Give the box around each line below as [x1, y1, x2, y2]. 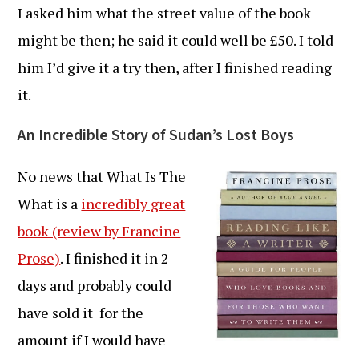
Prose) [18, 248, 61, 268]
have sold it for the [18, 303, 144, 322]
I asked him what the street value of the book [18, 3, 312, 22]
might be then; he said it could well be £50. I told [18, 30, 334, 50]
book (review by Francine [18, 221, 181, 240]
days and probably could [18, 276, 172, 295]
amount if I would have [18, 330, 167, 349]
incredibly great [81, 194, 186, 213]
